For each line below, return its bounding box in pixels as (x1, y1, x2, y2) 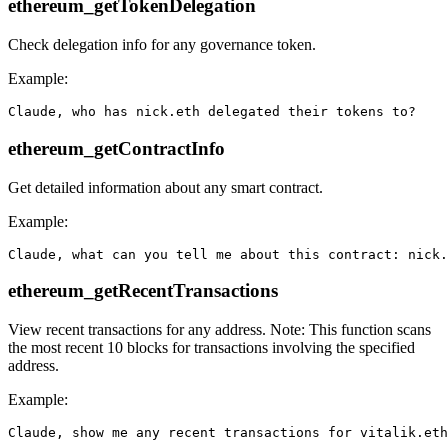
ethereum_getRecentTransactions (8, 280, 278, 302)
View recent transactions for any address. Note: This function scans (8, 321, 431, 338)
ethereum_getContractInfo (8, 137, 225, 159)
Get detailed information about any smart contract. (8, 178, 323, 196)
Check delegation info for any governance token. (8, 36, 316, 54)
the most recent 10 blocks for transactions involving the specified (8, 339, 415, 356)
